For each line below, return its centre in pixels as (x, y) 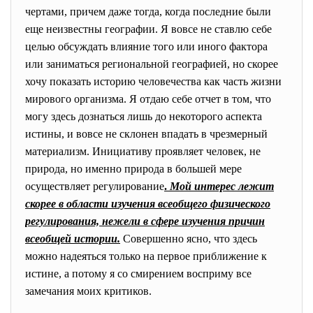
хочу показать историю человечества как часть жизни (153, 81)
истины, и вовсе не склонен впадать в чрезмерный (146, 134)
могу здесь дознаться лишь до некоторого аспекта (144, 116)
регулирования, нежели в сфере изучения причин (145, 221)
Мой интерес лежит (222, 186)
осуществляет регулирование (95, 186)
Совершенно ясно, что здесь (190, 239)
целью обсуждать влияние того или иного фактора (146, 46)
